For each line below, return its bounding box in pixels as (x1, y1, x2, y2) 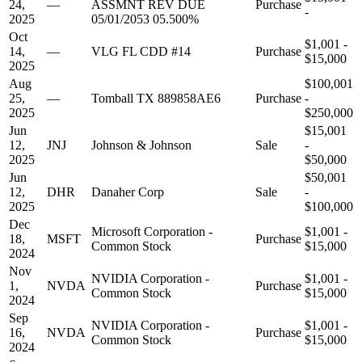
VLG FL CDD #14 (91, 44, 191, 59)
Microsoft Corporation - (91, 225, 213, 239)
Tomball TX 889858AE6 (91, 91, 221, 106)
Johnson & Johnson (91, 138, 192, 153)
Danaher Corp (91, 185, 164, 200)
